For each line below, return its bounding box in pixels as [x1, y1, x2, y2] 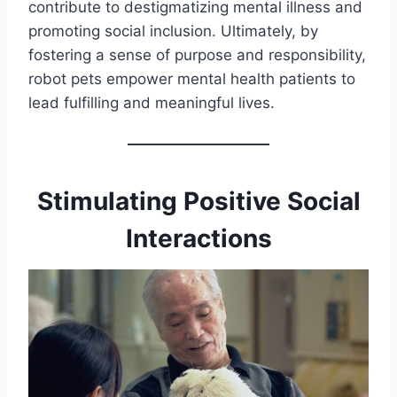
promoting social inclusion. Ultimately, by [28, 22, 318, 41]
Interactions [125, 223, 272, 254]
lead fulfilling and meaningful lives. [28, 94, 275, 113]
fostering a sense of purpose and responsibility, [28, 46, 366, 65]
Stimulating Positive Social [36, 186, 361, 217]
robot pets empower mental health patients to [28, 70, 355, 89]
